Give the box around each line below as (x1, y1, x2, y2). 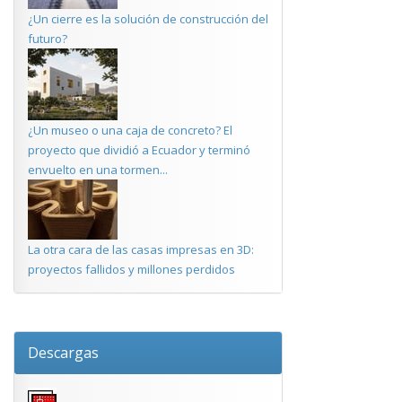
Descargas (28, 343, 99, 363)
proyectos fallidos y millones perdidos (28, 261, 235, 277)
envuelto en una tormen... (28, 162, 168, 178)
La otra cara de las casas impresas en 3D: (28, 241, 254, 258)
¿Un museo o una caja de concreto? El (28, 122, 232, 138)
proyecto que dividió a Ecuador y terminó (28, 142, 250, 158)
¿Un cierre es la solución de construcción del (28, 11, 268, 27)
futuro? (28, 31, 67, 47)
